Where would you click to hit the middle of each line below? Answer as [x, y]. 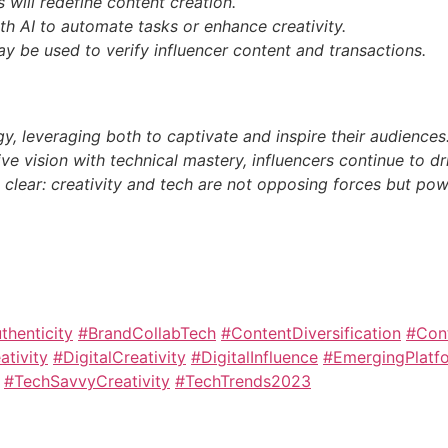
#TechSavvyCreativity [87, 380]
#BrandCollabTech [147, 332]
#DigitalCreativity [119, 356]
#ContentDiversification [311, 332]
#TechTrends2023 [243, 380]
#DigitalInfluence [254, 356]
